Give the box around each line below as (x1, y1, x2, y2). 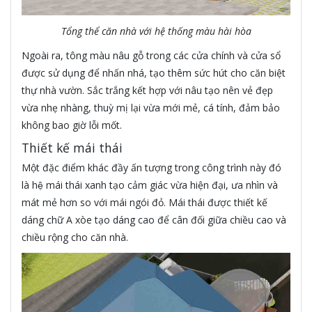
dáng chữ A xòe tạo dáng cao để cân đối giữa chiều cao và (22, 212, 286, 226)
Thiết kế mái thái (22, 139, 123, 156)
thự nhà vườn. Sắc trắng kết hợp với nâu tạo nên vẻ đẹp (22, 83, 273, 97)
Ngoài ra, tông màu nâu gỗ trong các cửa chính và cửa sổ (22, 48, 281, 62)
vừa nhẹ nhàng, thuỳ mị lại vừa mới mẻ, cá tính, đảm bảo (22, 100, 280, 114)
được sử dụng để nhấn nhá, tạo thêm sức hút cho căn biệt (22, 65, 286, 79)
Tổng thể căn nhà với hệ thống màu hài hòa (61, 24, 251, 38)
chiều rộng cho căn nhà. (22, 230, 128, 244)
